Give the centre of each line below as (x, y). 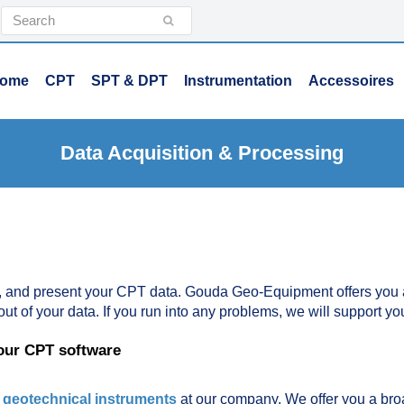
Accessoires (351, 80)
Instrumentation (238, 80)
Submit (194, 20)
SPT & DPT (129, 80)
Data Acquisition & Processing (202, 152)
